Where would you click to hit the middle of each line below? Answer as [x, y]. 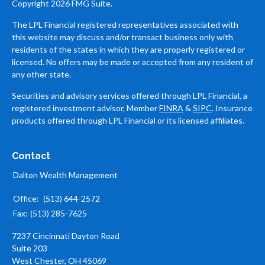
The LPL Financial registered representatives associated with [125, 25]
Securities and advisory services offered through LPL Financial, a [130, 96]
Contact [31, 156]
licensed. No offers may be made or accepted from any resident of [132, 62]
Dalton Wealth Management [65, 175]
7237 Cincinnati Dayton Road [66, 236]
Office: [27, 199]
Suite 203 [30, 248]
